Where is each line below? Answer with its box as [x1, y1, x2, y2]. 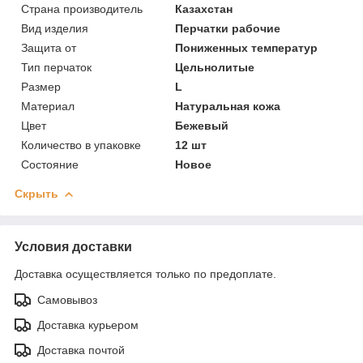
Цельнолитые [175, 60, 255, 74]
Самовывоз [37, 293, 97, 306]
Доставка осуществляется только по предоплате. [15, 267, 276, 280]
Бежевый [175, 118, 229, 132]
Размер [21, 79, 61, 93]
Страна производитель [21, 2, 143, 15]
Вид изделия [21, 21, 88, 35]
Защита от [21, 41, 76, 54]
